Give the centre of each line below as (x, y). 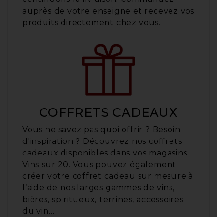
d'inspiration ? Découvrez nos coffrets (102, 141)
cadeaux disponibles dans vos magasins (105, 153)
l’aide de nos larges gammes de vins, (99, 187)
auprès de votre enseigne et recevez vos (108, 11)
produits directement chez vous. (93, 23)
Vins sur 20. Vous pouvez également (100, 164)
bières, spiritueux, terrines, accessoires (103, 199)
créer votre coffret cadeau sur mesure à (108, 176)
